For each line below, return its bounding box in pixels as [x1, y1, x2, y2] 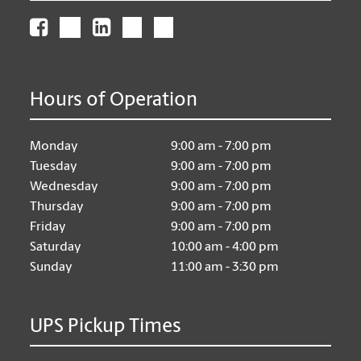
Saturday [30, 240, 82, 254]
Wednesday [30, 180, 99, 193]
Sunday [30, 260, 73, 274]
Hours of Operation [30, 90, 198, 110]
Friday [30, 220, 67, 234]
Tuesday [30, 160, 78, 173]
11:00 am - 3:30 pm [171, 260, 280, 274]
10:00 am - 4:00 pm [171, 240, 280, 254]
